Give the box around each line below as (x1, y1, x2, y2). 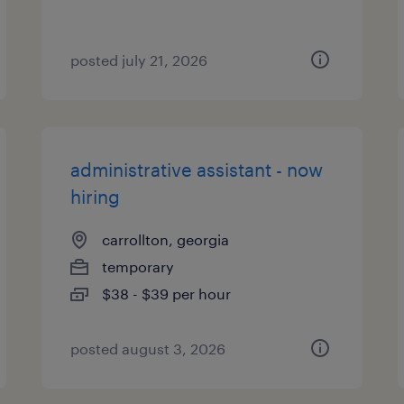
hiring (70, 186, 121, 207)
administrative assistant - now (70, 159, 324, 180)
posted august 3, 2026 (70, 340, 226, 357)
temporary (102, 258, 175, 275)
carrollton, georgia (102, 231, 230, 248)
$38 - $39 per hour (102, 285, 232, 302)
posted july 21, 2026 (70, 51, 208, 69)
